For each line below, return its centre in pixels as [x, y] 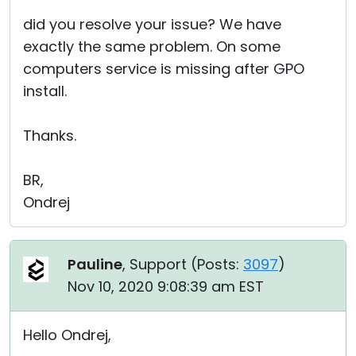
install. [45, 91]
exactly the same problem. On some [152, 46]
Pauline [95, 264]
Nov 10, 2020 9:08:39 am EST [166, 286]
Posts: [218, 264]
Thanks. [50, 135]
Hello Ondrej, [67, 335]
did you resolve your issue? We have [152, 24]
